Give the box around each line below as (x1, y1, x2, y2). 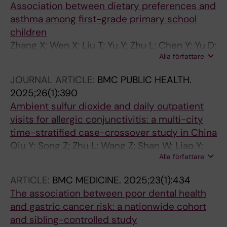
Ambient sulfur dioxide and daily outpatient (10, 100, 204, 112)
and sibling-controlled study (10, 213, 137, 226)
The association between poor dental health (10, 187, 206, 200)
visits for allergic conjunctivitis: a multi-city (10, 113, 203, 126)
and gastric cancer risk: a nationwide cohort (10, 200, 206, 213)
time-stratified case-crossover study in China (10, 126, 217, 139)
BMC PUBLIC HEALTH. (97, 73, 192, 86)
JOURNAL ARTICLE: (10, 73, 97, 86)
